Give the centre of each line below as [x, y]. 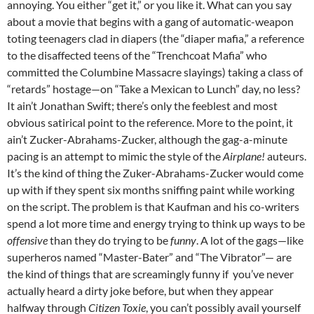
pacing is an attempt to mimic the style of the [115, 156]
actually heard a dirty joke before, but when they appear [140, 290]
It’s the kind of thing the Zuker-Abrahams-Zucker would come [155, 172]
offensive [27, 240]
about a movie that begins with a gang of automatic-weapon [150, 21]
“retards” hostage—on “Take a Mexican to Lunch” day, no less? [153, 88]
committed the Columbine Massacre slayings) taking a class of [155, 71]
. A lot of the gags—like [250, 240]
